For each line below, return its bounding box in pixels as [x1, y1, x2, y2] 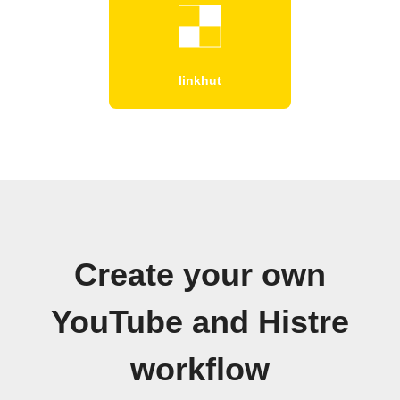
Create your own [74, 256, 326, 293]
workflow [130, 351, 270, 387]
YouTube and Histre [51, 304, 349, 340]
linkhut [179, 72, 221, 87]
